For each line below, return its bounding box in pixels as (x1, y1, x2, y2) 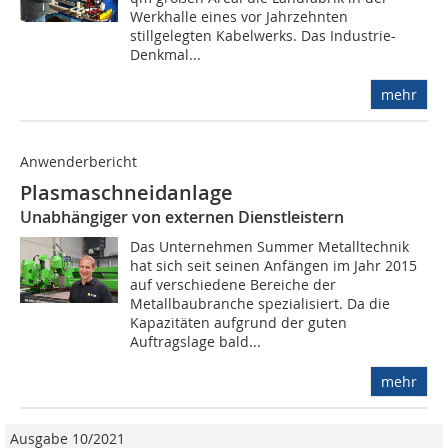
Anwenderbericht (20, 152, 137, 172)
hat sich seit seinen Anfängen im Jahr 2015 (130, 256, 418, 276)
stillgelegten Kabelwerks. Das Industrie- (130, 26, 397, 46)
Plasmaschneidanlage (20, 179, 233, 207)
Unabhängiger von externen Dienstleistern (20, 206, 344, 229)
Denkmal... (130, 45, 202, 65)
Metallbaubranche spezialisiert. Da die (130, 294, 391, 314)
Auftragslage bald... (130, 332, 262, 352)
